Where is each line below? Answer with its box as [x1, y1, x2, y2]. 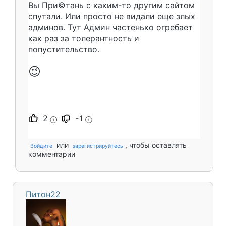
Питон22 [26, 189, 61, 199]
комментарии [28, 149, 75, 158]
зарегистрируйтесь [73, 142, 123, 149]
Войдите [30, 142, 52, 149]
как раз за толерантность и [28, 33, 139, 43]
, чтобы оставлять [125, 140, 187, 149]
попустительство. [28, 44, 99, 54]
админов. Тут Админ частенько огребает [28, 22, 193, 32]
